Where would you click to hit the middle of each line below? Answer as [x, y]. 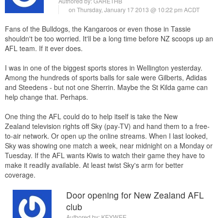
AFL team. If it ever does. [44, 48]
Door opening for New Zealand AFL [135, 195]
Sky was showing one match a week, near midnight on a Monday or [109, 145]
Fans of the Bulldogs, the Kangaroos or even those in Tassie [98, 28]
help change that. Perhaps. [46, 97]
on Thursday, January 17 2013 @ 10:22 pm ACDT [134, 10]
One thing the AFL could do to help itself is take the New [91, 116]
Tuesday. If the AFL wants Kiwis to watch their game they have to [105, 155]
